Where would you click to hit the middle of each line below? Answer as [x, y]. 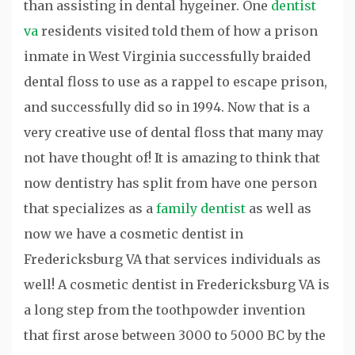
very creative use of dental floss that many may [174, 133]
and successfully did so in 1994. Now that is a [167, 107]
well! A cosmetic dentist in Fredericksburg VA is [177, 285]
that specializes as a [90, 209]
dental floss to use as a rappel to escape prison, [176, 82]
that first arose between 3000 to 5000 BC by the [175, 336]
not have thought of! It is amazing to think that [172, 158]
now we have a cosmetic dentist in [134, 234]
